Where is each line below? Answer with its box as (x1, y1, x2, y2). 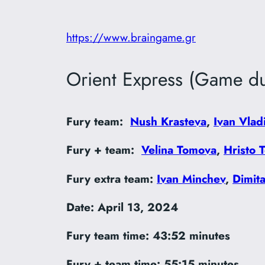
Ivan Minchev (157, 170, 225, 187)
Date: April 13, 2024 (66, 198, 178, 215)
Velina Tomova (141, 141, 216, 159)
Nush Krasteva (130, 113, 206, 130)
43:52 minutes (153, 227, 230, 244)
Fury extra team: (66, 170, 157, 187)
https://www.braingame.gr (66, 29, 196, 46)
